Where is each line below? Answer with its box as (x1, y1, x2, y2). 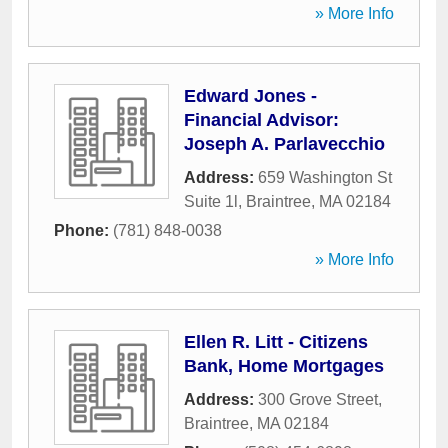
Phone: (54, 222, 113, 239)
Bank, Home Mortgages (184, 356, 384, 376)
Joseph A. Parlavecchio (184, 134, 385, 154)
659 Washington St (258, 169, 392, 186)
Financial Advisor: (184, 110, 339, 130)
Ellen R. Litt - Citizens (184, 332, 368, 352)
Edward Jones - (184, 86, 317, 106)
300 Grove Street (258, 391, 378, 408)
